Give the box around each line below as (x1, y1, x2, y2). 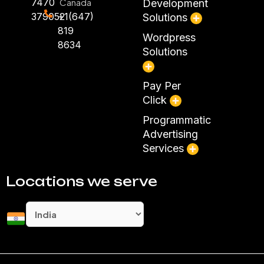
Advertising (142, 127, 198, 140)
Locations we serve (6, 173, 157, 189)
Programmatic (142, 113, 211, 126)
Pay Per (142, 79, 181, 92)
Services (142, 141, 187, 154)
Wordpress (142, 31, 196, 44)
